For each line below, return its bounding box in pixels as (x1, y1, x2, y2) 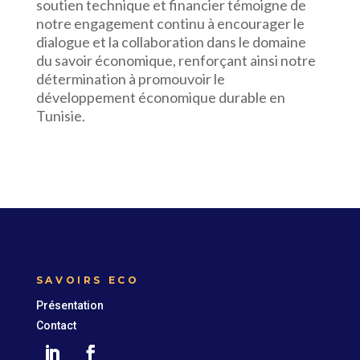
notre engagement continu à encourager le (35, 14, 305, 32)
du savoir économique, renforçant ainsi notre (35, 51, 316, 69)
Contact (35, 319, 76, 332)
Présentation (35, 299, 104, 312)
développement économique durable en (35, 88, 285, 106)
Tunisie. (35, 107, 85, 125)
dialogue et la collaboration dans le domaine (35, 33, 306, 51)
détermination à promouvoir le (35, 70, 225, 88)
